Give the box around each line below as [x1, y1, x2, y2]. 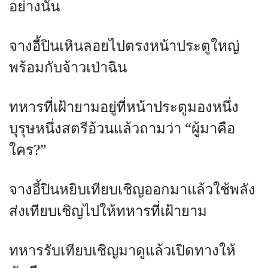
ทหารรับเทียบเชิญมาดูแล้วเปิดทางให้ [9, 240, 236, 261]
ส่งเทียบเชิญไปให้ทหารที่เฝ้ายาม [9, 201, 207, 222]
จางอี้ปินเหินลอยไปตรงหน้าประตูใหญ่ [9, 36, 239, 57]
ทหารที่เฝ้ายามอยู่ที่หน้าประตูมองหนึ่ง [9, 97, 239, 118]
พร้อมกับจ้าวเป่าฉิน [9, 57, 127, 78]
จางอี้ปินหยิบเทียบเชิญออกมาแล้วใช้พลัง [9, 179, 255, 200]
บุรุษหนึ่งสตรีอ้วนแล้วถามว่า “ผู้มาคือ [9, 118, 235, 139]
